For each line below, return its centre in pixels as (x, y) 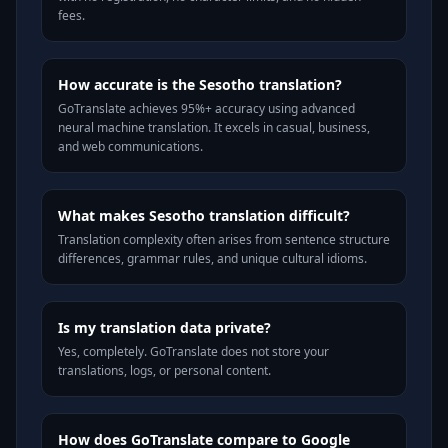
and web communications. (130, 146)
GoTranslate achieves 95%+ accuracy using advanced (206, 108)
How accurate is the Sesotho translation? (200, 84)
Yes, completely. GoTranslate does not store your (193, 351)
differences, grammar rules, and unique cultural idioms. (212, 258)
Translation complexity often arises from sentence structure (224, 239)
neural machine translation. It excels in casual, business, (214, 127)
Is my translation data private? (164, 327)
